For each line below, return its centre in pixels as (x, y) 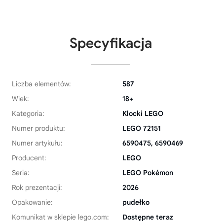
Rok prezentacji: (37, 187)
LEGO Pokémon (148, 173)
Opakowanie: (32, 202)
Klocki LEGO (143, 113)
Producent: (29, 158)
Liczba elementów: (41, 84)
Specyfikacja (110, 43)
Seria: (21, 173)
